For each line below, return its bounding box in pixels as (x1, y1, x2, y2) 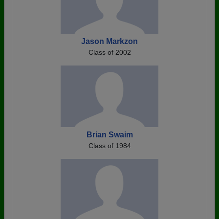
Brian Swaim (86, 131, 133, 139)
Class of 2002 (88, 48, 131, 57)
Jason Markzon (81, 37, 138, 46)
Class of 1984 (88, 142, 131, 150)
